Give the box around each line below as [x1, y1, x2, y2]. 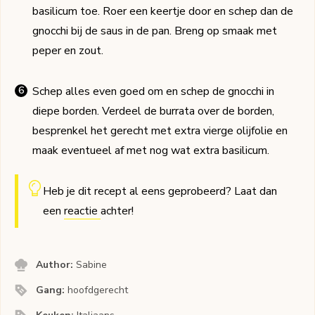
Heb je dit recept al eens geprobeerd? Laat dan [42, 184, 277, 200]
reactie [63, 203, 101, 219]
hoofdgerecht [67, 283, 129, 297]
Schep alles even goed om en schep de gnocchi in [32, 84, 274, 100]
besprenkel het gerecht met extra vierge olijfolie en [32, 123, 288, 139]
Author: [36, 258, 77, 272]
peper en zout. [32, 43, 103, 59]
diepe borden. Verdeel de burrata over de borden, [32, 103, 274, 120]
